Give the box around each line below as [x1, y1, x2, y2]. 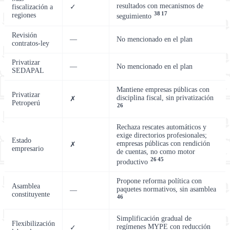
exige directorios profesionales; [117, 131, 207, 140]
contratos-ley [12, 40, 49, 48]
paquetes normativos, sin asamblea [117, 185, 216, 194]
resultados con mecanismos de [117, 2, 203, 10]
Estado [12, 137, 31, 145]
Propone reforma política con [117, 177, 202, 185]
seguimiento [117, 12, 154, 20]
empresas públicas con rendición [117, 140, 210, 148]
